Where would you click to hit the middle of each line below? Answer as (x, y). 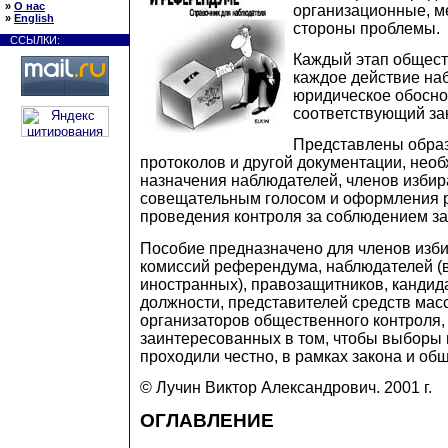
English (34, 18)
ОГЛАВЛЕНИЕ (207, 421)
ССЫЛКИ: (35, 40)
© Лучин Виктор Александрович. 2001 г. (286, 387)
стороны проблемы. (366, 28)
